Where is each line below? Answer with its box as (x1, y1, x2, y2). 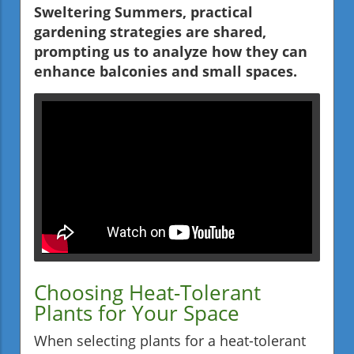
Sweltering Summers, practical (34, 2, 253, 22)
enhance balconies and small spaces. (34, 62, 297, 81)
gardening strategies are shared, (34, 22, 266, 42)
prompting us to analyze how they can (34, 42, 307, 62)
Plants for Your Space (34, 298, 239, 327)
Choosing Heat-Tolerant (34, 277, 261, 307)
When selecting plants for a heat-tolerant (34, 330, 306, 350)
